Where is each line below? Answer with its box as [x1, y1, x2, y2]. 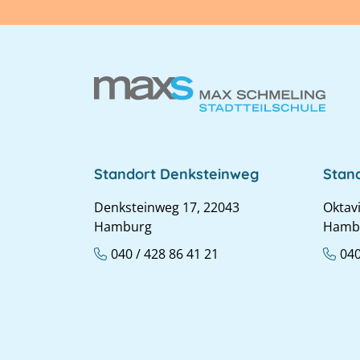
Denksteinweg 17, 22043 [94, 198, 239, 216]
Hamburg [94, 217, 152, 235]
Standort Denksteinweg [94, 164, 259, 183]
